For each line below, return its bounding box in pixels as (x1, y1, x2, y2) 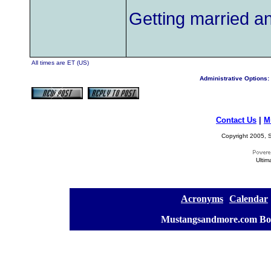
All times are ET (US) (31, 59, 89, 66)
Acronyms (181, 194, 223, 204)
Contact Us (216, 116, 256, 125)
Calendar (229, 194, 268, 204)
